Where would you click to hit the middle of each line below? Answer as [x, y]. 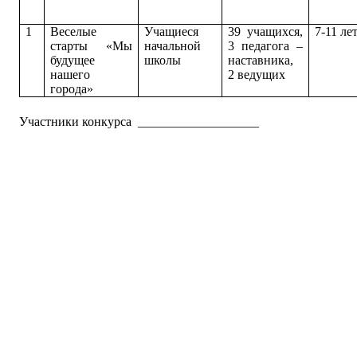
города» [72, 89]
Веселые [74, 31]
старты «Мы [91, 46]
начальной [173, 46]
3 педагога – [265, 46]
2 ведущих [257, 75]
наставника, [261, 60]
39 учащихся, [265, 31]
